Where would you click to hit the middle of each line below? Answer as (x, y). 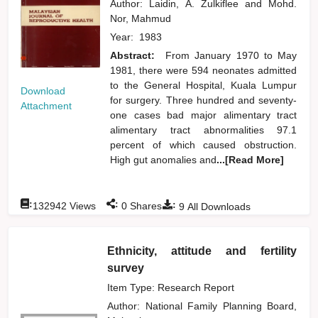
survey (126, 268)
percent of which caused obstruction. (204, 144)
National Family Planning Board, (221, 306)
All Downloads (218, 206)
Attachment (46, 106)
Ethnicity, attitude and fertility (202, 251)
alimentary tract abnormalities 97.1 (204, 130)
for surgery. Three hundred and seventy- (204, 100)
